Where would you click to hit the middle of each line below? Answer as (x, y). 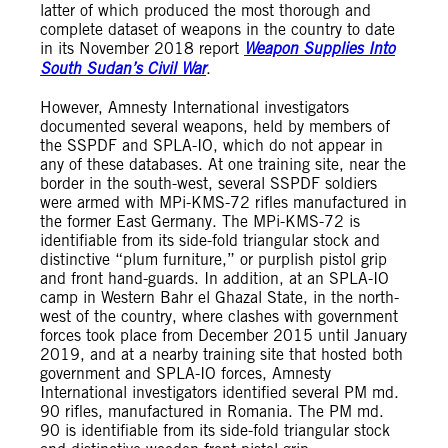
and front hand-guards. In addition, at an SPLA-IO (214, 278)
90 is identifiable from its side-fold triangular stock (215, 430)
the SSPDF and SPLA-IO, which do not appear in (211, 145)
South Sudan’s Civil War (123, 69)
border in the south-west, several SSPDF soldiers (208, 183)
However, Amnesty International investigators (194, 107)
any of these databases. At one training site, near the (223, 164)
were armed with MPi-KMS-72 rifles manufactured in (223, 202)
